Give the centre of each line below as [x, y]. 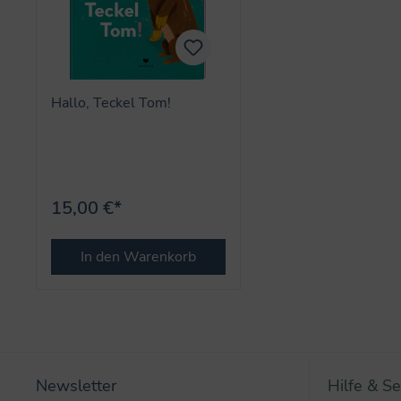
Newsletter [76, 386]
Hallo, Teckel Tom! [111, 102]
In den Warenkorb [138, 256]
